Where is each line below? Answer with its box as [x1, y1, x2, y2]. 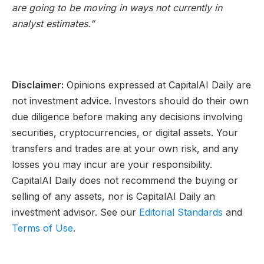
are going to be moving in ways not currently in [12, 2, 222, 14]
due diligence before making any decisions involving [12, 110, 243, 123]
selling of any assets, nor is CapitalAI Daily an [12, 190, 215, 202]
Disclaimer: [12, 78, 64, 91]
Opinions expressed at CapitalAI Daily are [64, 78, 251, 91]
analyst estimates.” [12, 18, 94, 30]
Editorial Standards [139, 206, 223, 218]
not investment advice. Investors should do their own [12, 94, 249, 107]
